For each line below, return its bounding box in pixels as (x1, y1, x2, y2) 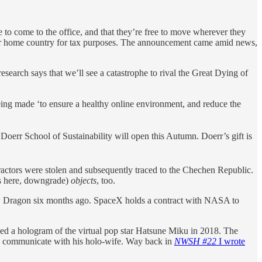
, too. (96, 175, 115, 185)
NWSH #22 (174, 236, 219, 246)
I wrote (219, 236, 245, 246)
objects (71, 175, 96, 185)
